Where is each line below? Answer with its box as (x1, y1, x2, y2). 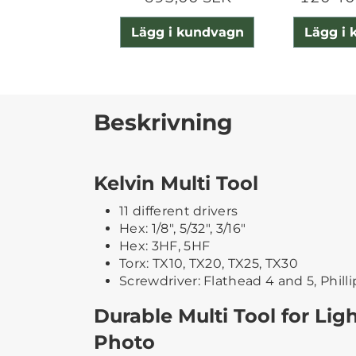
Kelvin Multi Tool (94, 171, 258, 195)
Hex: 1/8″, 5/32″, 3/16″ (119, 220, 246, 236)
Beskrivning (94, 108, 233, 136)
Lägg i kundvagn (130, 24, 244, 40)
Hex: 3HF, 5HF (119, 238, 211, 253)
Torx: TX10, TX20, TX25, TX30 (119, 255, 298, 271)
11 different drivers (119, 203, 238, 219)
